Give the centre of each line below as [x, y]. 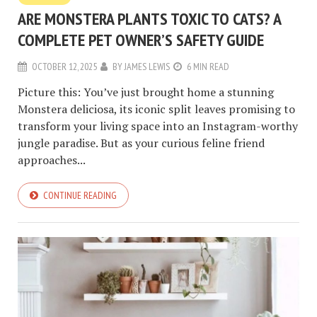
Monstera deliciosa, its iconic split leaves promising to [156, 109]
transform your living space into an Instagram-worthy [158, 126]
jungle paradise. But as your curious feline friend [141, 143]
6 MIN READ [208, 67]
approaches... [52, 160]
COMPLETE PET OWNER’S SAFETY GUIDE [141, 40]
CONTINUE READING [80, 196]
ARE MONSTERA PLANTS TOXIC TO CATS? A [149, 19]
